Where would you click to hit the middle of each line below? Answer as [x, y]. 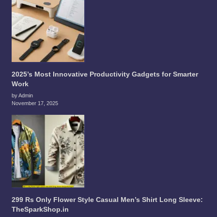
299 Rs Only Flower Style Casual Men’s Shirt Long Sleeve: [107, 200]
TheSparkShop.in [40, 209]
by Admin [22, 95]
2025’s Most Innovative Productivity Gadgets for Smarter [105, 74]
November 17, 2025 [35, 103]
